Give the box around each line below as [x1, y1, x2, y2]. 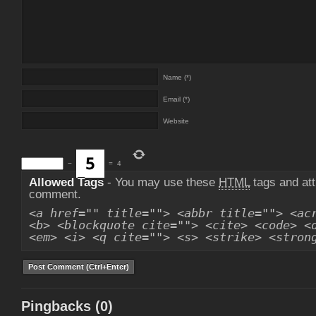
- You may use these [104, 176, 219, 189]
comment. [29, 188, 81, 201]
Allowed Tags [29, 176, 104, 189]
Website [163, 117, 189, 125]
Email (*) [163, 95, 190, 103]
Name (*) [163, 73, 191, 81]
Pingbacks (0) [21, 298, 113, 314]
